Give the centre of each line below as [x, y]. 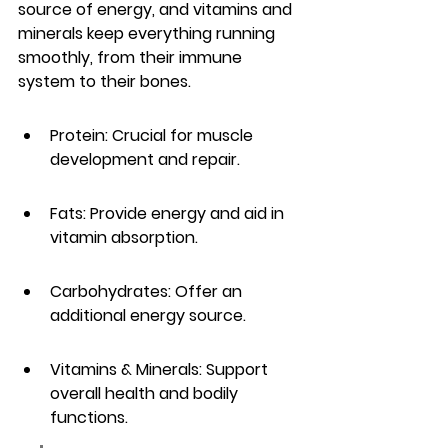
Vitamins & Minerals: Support [161, 369]
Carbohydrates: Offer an [148, 291]
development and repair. [145, 159]
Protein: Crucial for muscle [153, 135]
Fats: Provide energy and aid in [169, 213]
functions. [89, 417]
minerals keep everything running [148, 33]
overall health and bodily [146, 393]
